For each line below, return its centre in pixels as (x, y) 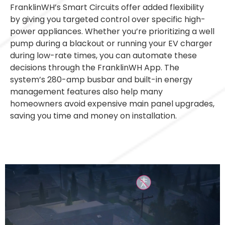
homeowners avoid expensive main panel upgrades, (112, 103)
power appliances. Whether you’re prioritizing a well (112, 31)
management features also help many (86, 91)
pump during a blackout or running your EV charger (111, 43)
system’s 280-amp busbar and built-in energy (101, 79)
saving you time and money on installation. (93, 116)
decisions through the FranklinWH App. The (95, 67)
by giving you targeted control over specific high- (108, 19)
